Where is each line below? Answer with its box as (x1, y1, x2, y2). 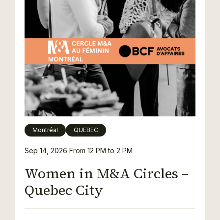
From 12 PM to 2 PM (69, 146, 133, 155)
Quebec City (25, 181, 103, 199)
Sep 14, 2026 (25, 146, 69, 155)
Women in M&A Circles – (25, 164, 189, 183)
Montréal (32, 126, 58, 134)
